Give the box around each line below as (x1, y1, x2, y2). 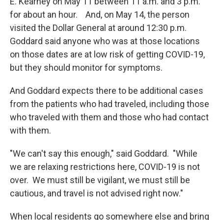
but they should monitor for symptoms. (10, 62, 163, 73)
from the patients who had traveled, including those (10, 99, 209, 109)
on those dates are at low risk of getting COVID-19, (10, 49, 205, 59)
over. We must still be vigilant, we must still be (10, 175, 190, 185)
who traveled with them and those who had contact (10, 112, 209, 122)
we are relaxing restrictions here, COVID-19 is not (10, 162, 200, 172)
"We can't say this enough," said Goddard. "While (10, 148, 197, 159)
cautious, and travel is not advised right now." (10, 188, 183, 198)
